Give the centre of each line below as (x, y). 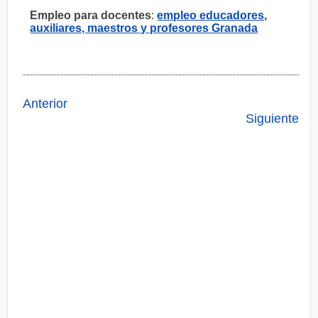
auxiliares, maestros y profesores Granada (144, 28)
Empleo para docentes (91, 15)
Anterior (45, 104)
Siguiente (272, 119)
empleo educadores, (212, 15)
